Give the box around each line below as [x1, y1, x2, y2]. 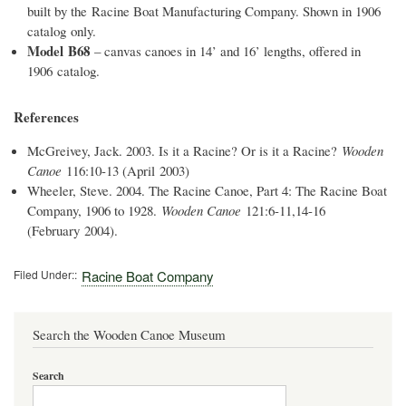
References [14, 107, 79, 128]
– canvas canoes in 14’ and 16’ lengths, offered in [90, 42, 361, 61]
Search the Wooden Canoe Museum [33, 324, 226, 343]
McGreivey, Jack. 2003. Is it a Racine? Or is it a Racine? [27, 141, 342, 160]
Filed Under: [14, 266, 74, 282]
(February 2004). [27, 221, 118, 240]
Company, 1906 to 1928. [27, 201, 161, 220]
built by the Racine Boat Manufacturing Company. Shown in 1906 [27, 2, 381, 21]
